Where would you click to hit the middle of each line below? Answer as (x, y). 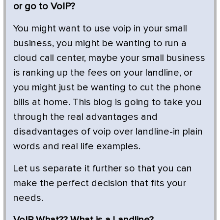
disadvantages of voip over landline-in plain (108, 131)
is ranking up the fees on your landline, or (103, 72)
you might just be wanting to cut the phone (107, 87)
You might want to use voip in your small (100, 28)
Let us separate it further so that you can (103, 168)
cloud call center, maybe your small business (109, 58)
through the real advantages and (85, 117)
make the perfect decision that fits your (100, 183)
